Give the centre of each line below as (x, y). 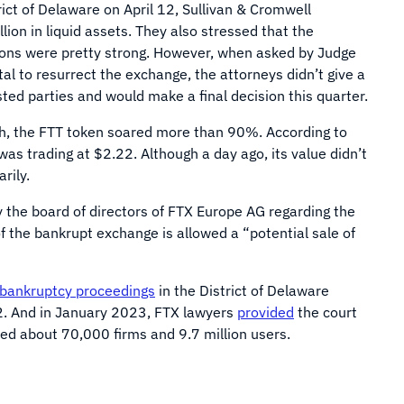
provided (266, 312)
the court (326, 312)
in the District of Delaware (242, 290)
